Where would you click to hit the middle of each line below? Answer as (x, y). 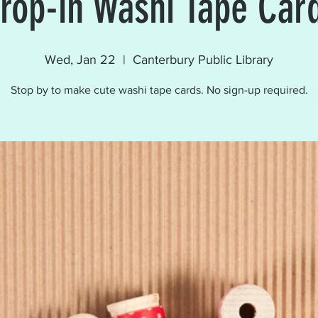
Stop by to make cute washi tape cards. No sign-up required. (159, 90)
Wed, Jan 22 (80, 60)
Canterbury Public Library (203, 60)
